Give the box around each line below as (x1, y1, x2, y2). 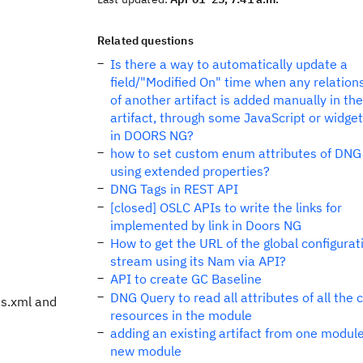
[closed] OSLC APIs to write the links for (110, 199, 342, 216)
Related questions (97, 33, 194, 48)
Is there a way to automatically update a (110, 56, 348, 72)
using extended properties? (110, 163, 270, 179)
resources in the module (110, 307, 252, 323)
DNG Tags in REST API (110, 181, 238, 197)
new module (110, 343, 181, 359)
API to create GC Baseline (110, 271, 262, 287)
